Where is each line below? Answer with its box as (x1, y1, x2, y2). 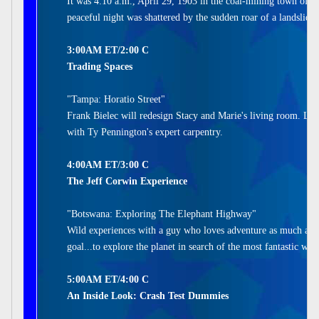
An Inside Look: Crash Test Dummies (67, 291, 229, 301)
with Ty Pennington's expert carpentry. (67, 127, 223, 137)
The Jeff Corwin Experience (67, 176, 187, 187)
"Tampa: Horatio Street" (67, 94, 165, 105)
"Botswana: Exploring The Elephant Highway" (67, 209, 256, 219)
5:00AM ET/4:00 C (67, 274, 149, 285)
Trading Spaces (67, 61, 132, 72)
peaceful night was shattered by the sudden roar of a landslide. (67, 12, 318, 23)
